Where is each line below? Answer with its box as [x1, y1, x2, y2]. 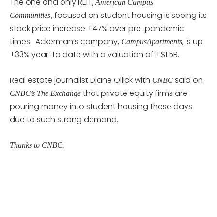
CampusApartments [121, 37, 182, 46]
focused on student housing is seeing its [54, 9, 207, 21]
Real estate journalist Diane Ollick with [10, 74, 152, 86]
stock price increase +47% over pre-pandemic [10, 22, 184, 34]
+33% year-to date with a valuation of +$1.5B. [10, 48, 179, 60]
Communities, [10, 11, 54, 19]
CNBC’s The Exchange [10, 89, 81, 97]
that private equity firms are [81, 87, 187, 99]
